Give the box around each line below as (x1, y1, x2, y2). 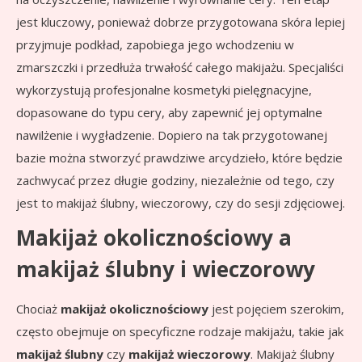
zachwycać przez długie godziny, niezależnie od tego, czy (16, 172, 335, 189)
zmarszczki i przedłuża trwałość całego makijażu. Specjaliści (16, 59, 343, 76)
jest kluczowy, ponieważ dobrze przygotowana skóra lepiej (16, 14, 345, 31)
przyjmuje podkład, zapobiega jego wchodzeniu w (16, 36, 294, 53)
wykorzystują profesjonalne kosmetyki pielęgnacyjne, (16, 82, 312, 99)
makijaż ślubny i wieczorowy (16, 255, 315, 284)
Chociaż (16, 301, 61, 318)
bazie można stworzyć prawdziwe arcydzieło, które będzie (16, 149, 343, 166)
